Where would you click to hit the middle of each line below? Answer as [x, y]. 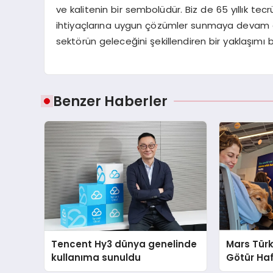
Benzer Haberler [110, 101]
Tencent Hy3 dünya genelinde [124, 244]
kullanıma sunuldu [96, 257]
